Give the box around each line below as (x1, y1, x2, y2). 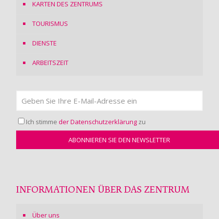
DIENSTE (32, 39, 57, 48)
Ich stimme (26, 117, 59, 127)
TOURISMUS (32, 19, 68, 28)
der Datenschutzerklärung (59, 117, 137, 127)
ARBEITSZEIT (32, 58, 68, 67)
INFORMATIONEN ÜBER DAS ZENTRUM (16, 186, 190, 195)
